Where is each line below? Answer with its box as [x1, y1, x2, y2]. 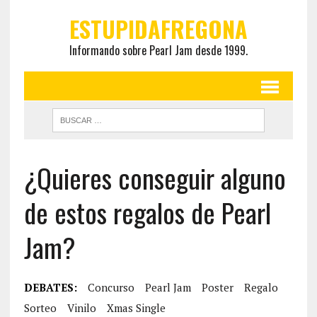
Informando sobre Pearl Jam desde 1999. [69, 42, 248, 59]
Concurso [87, 280, 134, 294]
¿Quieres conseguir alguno [23, 158, 286, 197]
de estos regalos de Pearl [23, 192, 271, 232]
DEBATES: [23, 280, 77, 294]
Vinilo [67, 301, 96, 315]
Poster [201, 280, 234, 294]
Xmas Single [106, 301, 166, 315]
